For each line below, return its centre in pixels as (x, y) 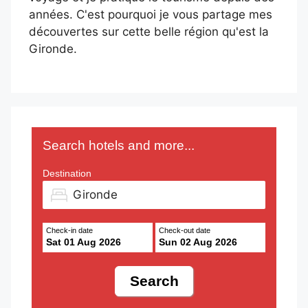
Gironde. (53, 48)
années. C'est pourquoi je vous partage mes (150, 14)
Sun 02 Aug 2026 (198, 242)
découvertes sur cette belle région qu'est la (148, 31)
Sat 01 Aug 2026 (84, 242)
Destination (67, 173)
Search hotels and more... (119, 145)
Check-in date (72, 230)
